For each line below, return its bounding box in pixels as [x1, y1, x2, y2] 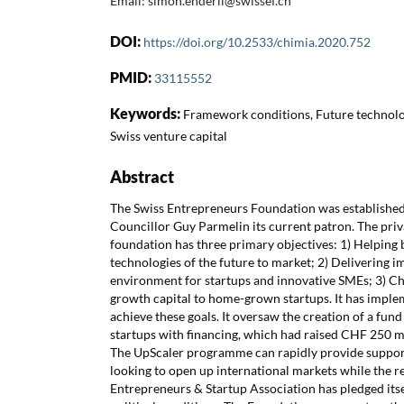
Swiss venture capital [110, 127, 227, 143]
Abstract [110, 166, 174, 187]
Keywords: [110, 104, 183, 122]
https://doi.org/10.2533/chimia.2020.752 [143, 33, 371, 50]
